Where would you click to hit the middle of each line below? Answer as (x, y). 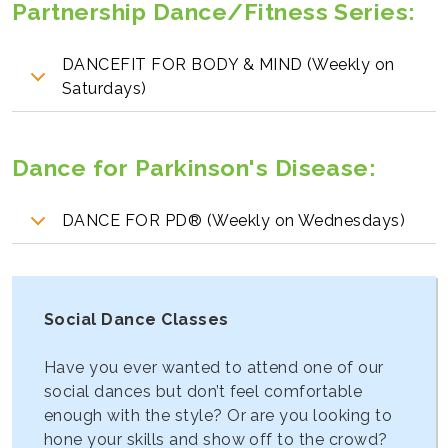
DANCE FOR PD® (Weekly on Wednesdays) (234, 220)
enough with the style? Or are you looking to (218, 415)
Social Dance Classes (136, 319)
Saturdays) (104, 89)
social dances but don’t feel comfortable (203, 391)
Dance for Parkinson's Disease (190, 167)
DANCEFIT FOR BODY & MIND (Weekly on (228, 65)
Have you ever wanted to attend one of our (214, 367)
